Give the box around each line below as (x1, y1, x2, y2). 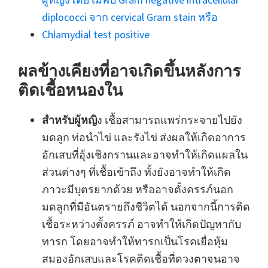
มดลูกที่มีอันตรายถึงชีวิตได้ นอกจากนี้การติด (42, 199, 250, 214)
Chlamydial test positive (42, 27, 150, 41)
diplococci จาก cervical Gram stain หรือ (42, 10, 218, 24)
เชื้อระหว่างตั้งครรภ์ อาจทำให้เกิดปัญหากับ (42, 217, 241, 231)
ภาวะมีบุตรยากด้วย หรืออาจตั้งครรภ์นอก (42, 182, 233, 196)
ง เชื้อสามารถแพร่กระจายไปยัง (97, 112, 242, 127)
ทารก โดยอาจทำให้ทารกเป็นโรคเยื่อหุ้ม (42, 234, 228, 248)
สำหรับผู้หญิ (42, 112, 97, 127)
